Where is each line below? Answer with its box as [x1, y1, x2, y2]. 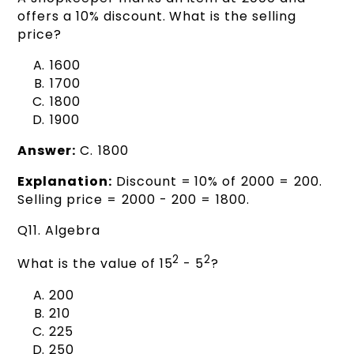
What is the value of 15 [17, 254, 173, 273]
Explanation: [17, 172, 112, 191]
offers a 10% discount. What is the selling [17, 7, 296, 26]
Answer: [17, 141, 77, 160]
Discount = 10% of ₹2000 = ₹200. [111, 172, 322, 191]
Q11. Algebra [17, 221, 100, 240]
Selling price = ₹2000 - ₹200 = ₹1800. [17, 190, 250, 209]
